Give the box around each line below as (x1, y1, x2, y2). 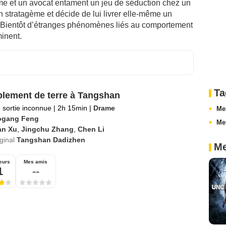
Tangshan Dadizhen (16, 136, 85, 144)
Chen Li (77, 125, 104, 133)
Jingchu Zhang (21, 125, 74, 133)
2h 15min (55, 104, 89, 112)
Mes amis (24, 159, 47, 164)
